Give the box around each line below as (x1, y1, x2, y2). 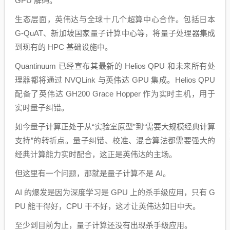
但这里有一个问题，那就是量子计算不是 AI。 (15, 169, 170, 178)
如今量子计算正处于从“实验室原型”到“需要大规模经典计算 (15, 122, 215, 131)
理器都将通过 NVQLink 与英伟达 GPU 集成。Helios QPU (15, 75, 215, 84)
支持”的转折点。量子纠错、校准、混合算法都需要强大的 (15, 136, 215, 145)
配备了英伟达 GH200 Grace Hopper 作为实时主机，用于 (15, 89, 215, 98)
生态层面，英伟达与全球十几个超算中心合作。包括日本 (15, 15, 215, 24)
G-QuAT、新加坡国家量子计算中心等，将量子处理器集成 (15, 29, 215, 37)
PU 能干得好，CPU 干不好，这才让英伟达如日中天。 (15, 202, 200, 210)
